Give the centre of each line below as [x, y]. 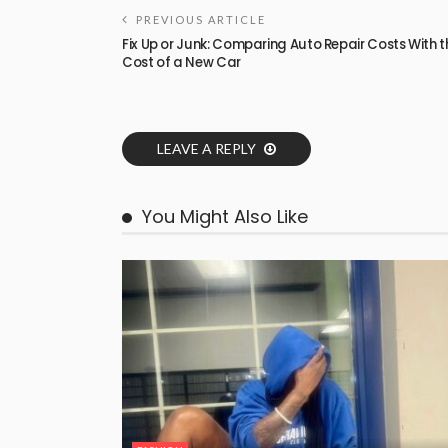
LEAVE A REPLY [208, 148]
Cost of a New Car [181, 62]
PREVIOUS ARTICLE [201, 19]
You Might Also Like [225, 216]
